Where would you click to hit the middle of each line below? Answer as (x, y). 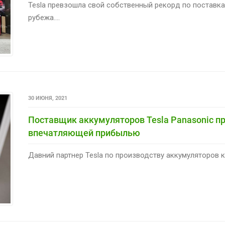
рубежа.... (44, 17)
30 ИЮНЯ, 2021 (47, 98)
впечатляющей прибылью (84, 133)
